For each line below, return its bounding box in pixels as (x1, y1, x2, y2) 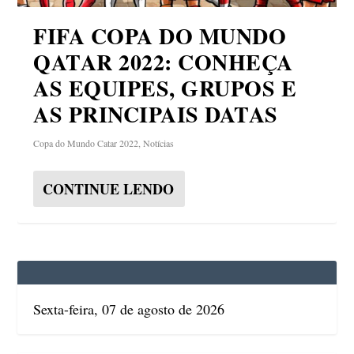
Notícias (143, 136, 175, 149)
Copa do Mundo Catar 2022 (33, 136, 139, 149)
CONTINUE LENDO (43, 178, 175, 199)
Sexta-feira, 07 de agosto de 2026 (33, 299, 225, 318)
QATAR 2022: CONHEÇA (33, 45, 293, 78)
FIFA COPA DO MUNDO (33, 19, 287, 52)
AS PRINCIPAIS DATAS (33, 97, 278, 130)
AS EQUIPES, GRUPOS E (33, 71, 297, 104)
